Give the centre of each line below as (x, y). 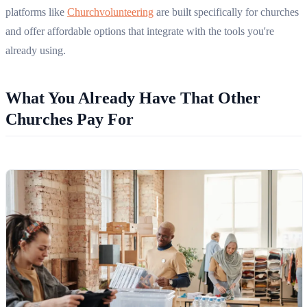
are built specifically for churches (226, 12)
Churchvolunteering (110, 12)
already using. (36, 51)
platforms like (36, 12)
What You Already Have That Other (133, 98)
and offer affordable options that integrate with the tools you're (140, 32)
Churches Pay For (70, 120)
